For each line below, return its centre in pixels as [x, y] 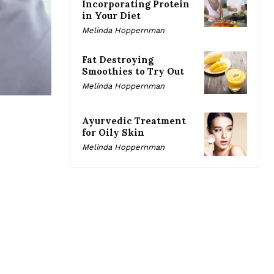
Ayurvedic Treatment [134, 121]
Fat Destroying [118, 60]
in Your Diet [111, 16]
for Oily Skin [113, 133]
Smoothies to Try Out [133, 72]
